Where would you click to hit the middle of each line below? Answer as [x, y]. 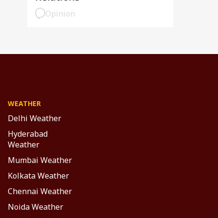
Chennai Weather [40, 191]
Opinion [60, 13]
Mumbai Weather [40, 160]
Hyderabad [28, 134]
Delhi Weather [35, 118]
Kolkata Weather [38, 176]
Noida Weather [36, 207]
